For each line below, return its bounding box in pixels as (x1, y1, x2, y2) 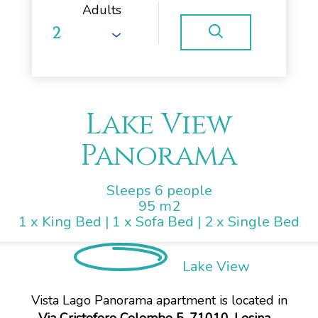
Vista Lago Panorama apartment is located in (31, 292, 287, 309)
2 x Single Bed (204, 212, 300, 231)
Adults (82, 1, 122, 18)
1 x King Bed (18, 212, 102, 231)
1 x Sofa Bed (112, 212, 194, 231)
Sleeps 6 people (106, 181, 212, 200)
